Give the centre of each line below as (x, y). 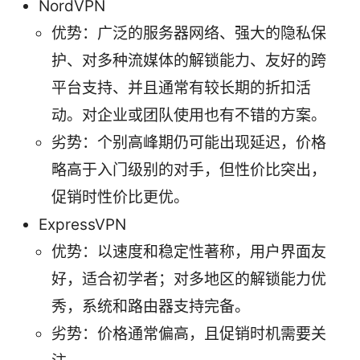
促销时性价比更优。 (120, 197)
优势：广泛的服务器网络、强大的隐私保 (189, 33)
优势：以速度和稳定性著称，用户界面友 (189, 252)
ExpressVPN (82, 224)
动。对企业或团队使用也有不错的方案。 (189, 115)
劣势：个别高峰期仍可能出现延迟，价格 (189, 142)
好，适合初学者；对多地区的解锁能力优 (189, 279)
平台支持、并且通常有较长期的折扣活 (181, 88)
